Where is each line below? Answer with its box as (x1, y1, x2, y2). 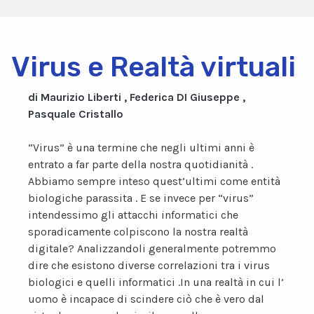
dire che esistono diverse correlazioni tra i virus (28, 259, 270, 272)
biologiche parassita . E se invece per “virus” (28, 191, 254, 205)
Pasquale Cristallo (28, 107, 123, 121)
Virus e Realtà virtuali (11, 50, 296, 83)
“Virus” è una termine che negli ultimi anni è (28, 141, 254, 154)
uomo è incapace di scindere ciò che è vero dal (28, 292, 264, 306)
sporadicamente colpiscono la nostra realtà (28, 225, 248, 238)
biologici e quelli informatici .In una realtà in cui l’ (28, 275, 284, 289)
